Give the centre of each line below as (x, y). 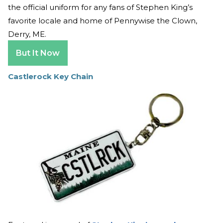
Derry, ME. (28, 34)
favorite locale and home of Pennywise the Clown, (103, 21)
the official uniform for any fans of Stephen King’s (100, 7)
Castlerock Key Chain (51, 77)
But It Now (38, 53)
